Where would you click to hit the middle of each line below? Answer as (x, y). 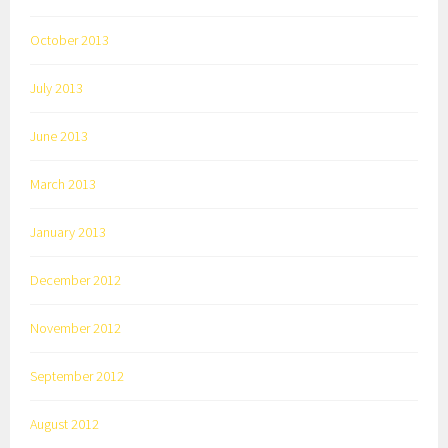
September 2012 (77, 375)
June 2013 (59, 135)
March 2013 (63, 183)
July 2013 (57, 87)
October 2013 (70, 39)
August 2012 (65, 423)
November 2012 (76, 327)
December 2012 (76, 279)
